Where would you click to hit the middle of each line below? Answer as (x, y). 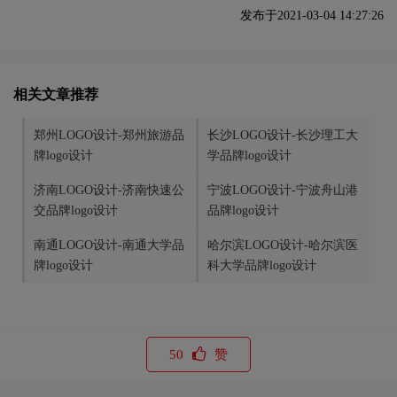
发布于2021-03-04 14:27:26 (312, 16)
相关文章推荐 (56, 95)
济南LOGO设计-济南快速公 (109, 191)
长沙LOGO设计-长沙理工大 (283, 136)
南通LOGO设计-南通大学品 (109, 245)
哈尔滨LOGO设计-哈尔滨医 (283, 245)
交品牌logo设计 (76, 211)
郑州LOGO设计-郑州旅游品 (109, 136)
